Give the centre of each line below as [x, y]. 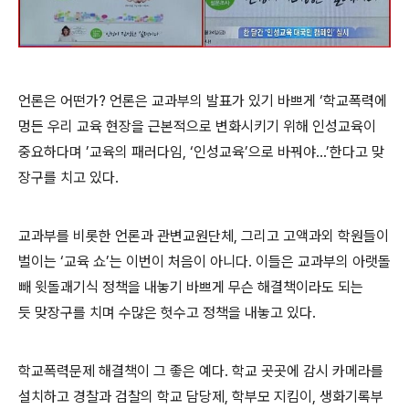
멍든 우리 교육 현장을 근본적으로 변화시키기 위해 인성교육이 [197, 127]
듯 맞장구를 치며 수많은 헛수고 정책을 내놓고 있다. [167, 313]
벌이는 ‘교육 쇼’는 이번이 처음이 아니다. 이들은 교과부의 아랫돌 [204, 262]
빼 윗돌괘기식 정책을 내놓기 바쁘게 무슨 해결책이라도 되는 [191, 288]
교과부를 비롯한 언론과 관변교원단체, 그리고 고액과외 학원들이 [204, 236]
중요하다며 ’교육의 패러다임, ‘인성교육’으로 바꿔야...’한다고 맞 [201, 152]
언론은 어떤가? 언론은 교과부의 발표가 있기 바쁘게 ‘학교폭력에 [203, 101]
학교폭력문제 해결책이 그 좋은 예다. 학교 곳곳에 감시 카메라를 [201, 372]
